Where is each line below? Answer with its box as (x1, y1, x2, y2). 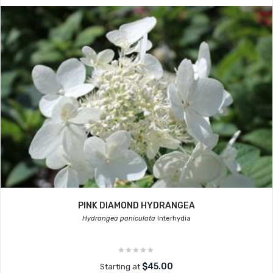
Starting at (100, 262, 142, 271)
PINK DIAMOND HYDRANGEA (78, 200, 195, 211)
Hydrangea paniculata (82, 214, 155, 222)
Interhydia (155, 214, 191, 222)
